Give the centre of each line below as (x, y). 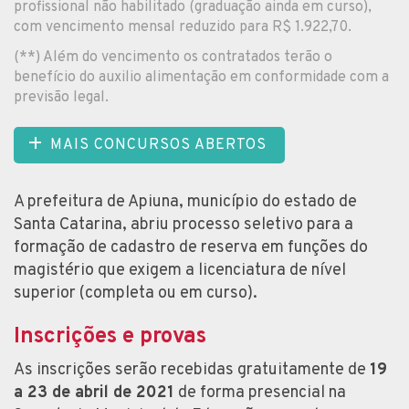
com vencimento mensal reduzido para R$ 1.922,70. (183, 27)
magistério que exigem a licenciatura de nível (180, 270)
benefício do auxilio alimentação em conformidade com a (201, 77)
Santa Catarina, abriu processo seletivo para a (184, 225)
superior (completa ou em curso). (136, 293)
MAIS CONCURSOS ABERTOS (158, 145)
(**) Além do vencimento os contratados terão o (173, 57)
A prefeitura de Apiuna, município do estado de (185, 202)
